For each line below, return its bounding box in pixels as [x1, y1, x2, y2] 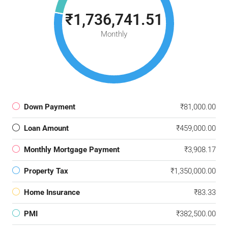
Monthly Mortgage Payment [24, 145, 120, 155]
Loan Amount [24, 124, 69, 133]
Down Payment [24, 102, 75, 112]
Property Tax [24, 166, 68, 176]
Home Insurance [24, 188, 80, 197]
